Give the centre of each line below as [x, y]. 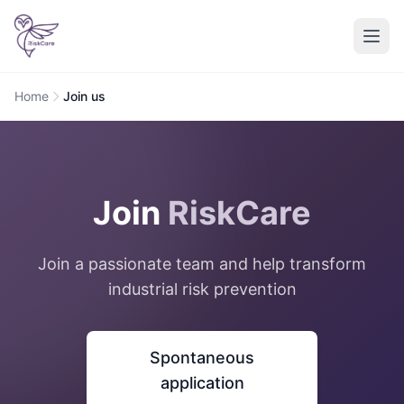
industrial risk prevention [202, 289]
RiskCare [239, 213]
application [202, 383]
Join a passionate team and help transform [202, 264]
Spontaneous [202, 358]
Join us [84, 96]
